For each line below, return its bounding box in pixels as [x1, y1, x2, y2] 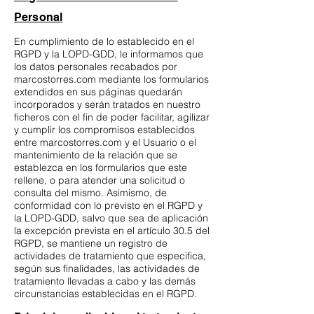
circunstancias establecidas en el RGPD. [14, 287, 197, 301]
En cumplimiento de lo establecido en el [14, 35, 194, 48]
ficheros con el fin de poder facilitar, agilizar [14, 111, 210, 124]
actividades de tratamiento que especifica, [14, 250, 206, 263]
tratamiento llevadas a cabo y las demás [14, 275, 196, 288]
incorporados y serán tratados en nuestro [14, 98, 200, 111]
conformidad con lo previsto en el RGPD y [14, 199, 203, 212]
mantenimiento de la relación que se [14, 149, 177, 162]
